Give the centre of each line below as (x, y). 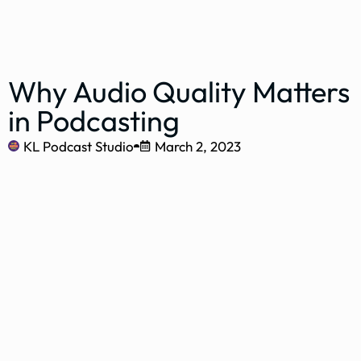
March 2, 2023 (198, 146)
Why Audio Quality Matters (179, 91)
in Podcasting (94, 120)
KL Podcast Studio (79, 146)
